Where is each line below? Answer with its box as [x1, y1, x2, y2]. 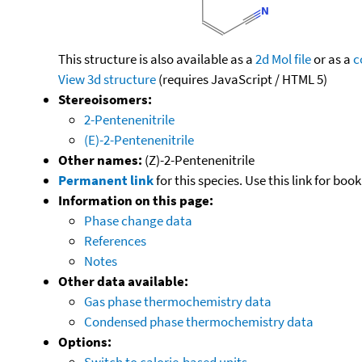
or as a [311, 49, 353, 68]
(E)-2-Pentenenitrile [84, 130, 194, 149]
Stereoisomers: [58, 90, 152, 108]
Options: [58, 332, 112, 351]
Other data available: [58, 271, 188, 290]
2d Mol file [255, 49, 311, 68]
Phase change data [84, 211, 192, 229]
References [84, 231, 146, 250]
